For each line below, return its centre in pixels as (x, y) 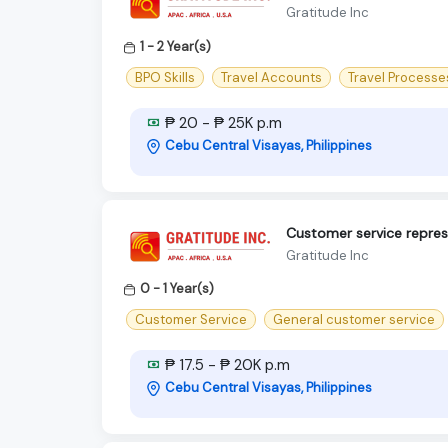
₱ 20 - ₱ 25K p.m (221, 123)
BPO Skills (165, 78)
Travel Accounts (271, 78)
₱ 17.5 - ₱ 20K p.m (225, 365)
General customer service (354, 320)
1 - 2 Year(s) (175, 46)
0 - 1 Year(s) (177, 289)
